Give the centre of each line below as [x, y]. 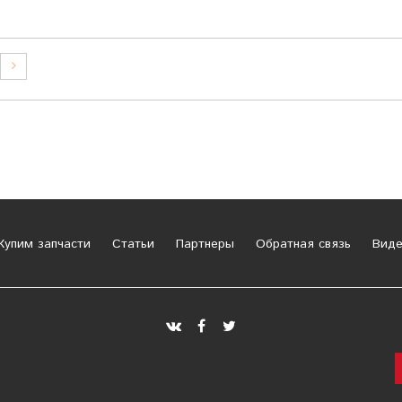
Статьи [131, 244]
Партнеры [202, 244]
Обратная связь [301, 244]
